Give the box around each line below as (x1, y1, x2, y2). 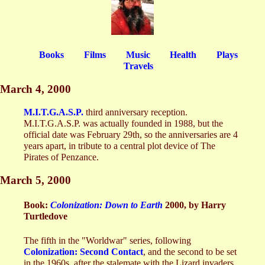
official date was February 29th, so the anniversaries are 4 (24, 130, 238, 140)
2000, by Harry (163, 200, 226, 211)
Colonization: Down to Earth (50, 200, 163, 211)
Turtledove (24, 211, 67, 222)
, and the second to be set (143, 246, 237, 257)
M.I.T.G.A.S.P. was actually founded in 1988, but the (24, 118, 223, 129)
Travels (124, 60, 153, 71)
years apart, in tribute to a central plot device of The (24, 141, 215, 151)
